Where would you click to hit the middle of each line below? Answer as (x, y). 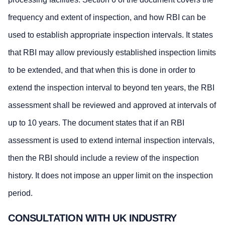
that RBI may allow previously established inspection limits (112, 52)
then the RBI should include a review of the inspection (103, 158)
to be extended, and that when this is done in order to (102, 70)
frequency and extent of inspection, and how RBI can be (107, 17)
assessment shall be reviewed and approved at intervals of (112, 105)
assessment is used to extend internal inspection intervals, (111, 140)
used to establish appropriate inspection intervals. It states (110, 35)
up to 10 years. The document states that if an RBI (96, 123)
